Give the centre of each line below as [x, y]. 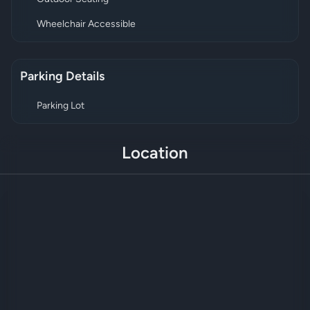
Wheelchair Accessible [86, 24]
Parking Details [62, 77]
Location [155, 154]
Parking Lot [61, 106]
